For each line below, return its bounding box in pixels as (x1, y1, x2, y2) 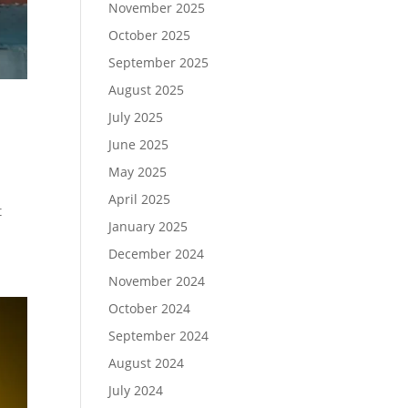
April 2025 (108, 190, 171, 208)
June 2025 (108, 136, 169, 153)
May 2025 (108, 163, 168, 180)
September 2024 (108, 327, 209, 344)
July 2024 (108, 382, 164, 399)
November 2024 (108, 272, 206, 290)
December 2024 (108, 245, 205, 262)
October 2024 (108, 300, 191, 317)
